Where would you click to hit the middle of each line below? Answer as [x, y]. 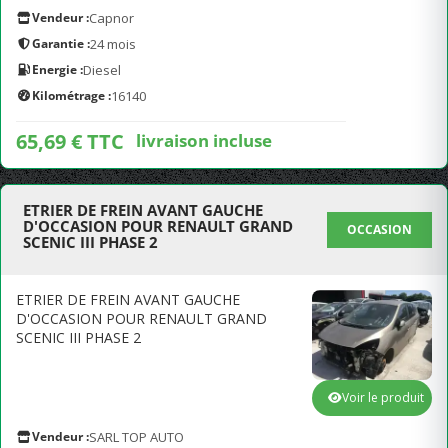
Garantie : [61, 43]
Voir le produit [383, 397]
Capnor [111, 18]
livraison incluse [204, 140]
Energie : [57, 69]
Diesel [102, 70]
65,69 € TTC [70, 141]
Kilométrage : [71, 95]
